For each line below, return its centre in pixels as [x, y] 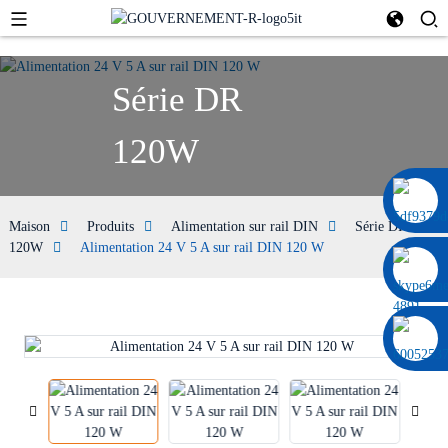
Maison [29, 226]
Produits [110, 226]
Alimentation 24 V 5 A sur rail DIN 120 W [201, 247]
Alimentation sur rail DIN [244, 226]
